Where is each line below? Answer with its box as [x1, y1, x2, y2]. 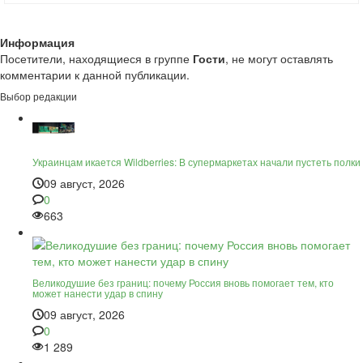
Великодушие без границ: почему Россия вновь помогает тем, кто [32, 275, 334, 290]
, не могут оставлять [225, 50, 333, 67]
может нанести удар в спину [32, 286, 163, 301]
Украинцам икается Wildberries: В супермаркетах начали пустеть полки [32, 155, 361, 169]
